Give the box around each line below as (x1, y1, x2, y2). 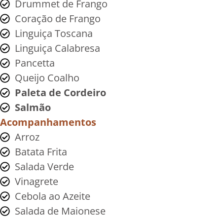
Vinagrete (15, 174, 58, 188)
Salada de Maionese (15, 204, 106, 218)
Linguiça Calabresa (15, 41, 100, 55)
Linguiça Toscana (15, 26, 93, 40)
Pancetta (15, 56, 55, 70)
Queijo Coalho (15, 71, 79, 84)
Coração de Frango (15, 11, 101, 25)
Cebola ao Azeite (15, 189, 90, 203)
